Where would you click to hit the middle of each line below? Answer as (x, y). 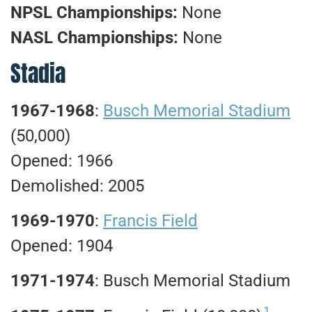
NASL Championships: (96, 38)
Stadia (38, 73)
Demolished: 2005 (77, 186)
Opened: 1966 (62, 161)
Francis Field (150, 220)
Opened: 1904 (62, 245)
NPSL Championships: (96, 13)
